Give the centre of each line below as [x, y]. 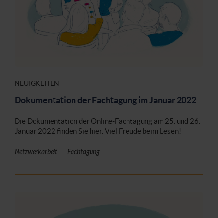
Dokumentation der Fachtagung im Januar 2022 [105, 100]
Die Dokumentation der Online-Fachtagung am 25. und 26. [107, 121]
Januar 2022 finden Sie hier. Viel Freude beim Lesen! [98, 131]
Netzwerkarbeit [36, 152]
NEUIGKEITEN [37, 83]
